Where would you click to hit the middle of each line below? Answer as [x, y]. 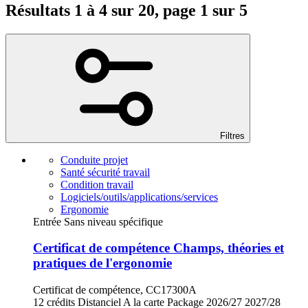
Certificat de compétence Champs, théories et [158, 248]
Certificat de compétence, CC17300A [115, 290]
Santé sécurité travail [105, 172]
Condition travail [97, 184]
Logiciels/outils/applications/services [139, 197]
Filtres [232, 135]
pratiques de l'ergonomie [102, 263]
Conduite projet [94, 159]
